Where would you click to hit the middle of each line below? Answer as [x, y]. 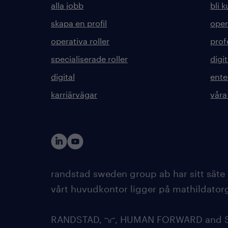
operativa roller [80, 41]
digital [63, 77]
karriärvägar [74, 94]
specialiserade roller [89, 59]
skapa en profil [79, 23]
